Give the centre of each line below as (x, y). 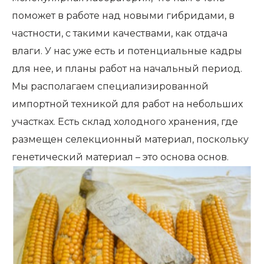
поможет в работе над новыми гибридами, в (123, 16)
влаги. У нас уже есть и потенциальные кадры (127, 51)
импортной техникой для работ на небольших (127, 104)
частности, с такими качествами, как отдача (120, 34)
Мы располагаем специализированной (110, 87)
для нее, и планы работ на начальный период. (127, 69)
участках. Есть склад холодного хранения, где (125, 122)
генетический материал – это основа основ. (120, 157)
